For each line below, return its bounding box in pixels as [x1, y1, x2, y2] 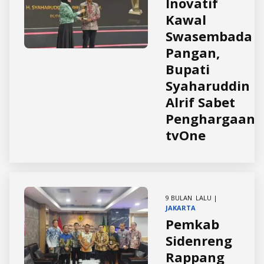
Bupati [166, 60, 210, 78]
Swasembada [166, 27, 252, 45]
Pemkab [166, 215, 219, 233]
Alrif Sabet [166, 93, 235, 111]
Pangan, [166, 44, 220, 61]
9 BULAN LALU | [166, 193, 217, 202]
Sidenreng [166, 232, 232, 249]
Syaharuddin [166, 77, 250, 94]
